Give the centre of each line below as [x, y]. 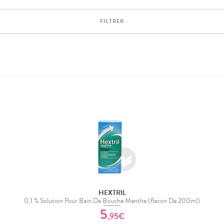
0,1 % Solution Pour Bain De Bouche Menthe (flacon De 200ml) [112, 200]
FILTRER [112, 21]
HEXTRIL [112, 192]
